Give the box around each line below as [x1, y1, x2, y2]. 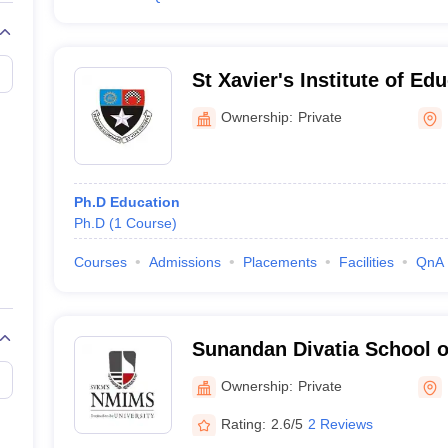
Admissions [148, 254, 221, 270]
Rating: [220, 415, 266, 432]
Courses [73, 254, 127, 270]
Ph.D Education [73, 194, 180, 210]
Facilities [338, 254, 394, 270]
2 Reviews [307, 415, 373, 432]
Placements [242, 254, 317, 270]
